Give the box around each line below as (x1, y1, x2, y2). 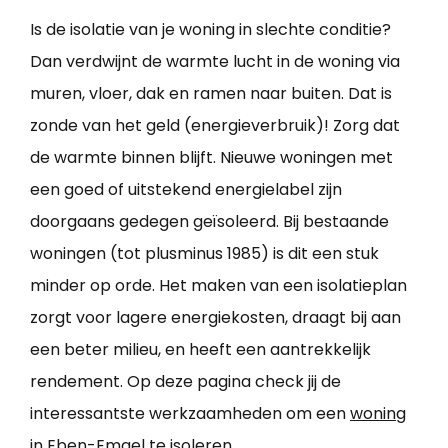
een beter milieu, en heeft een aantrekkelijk (30, 338, 371, 362)
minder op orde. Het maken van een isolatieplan (30, 274, 407, 298)
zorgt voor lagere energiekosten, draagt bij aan (30, 306, 401, 330)
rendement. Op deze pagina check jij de (30, 370, 341, 394)
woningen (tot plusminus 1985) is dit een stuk (30, 242, 379, 266)
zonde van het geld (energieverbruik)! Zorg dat (30, 114, 400, 138)
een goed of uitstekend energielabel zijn (30, 178, 342, 202)
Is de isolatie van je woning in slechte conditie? (30, 18, 391, 42)
